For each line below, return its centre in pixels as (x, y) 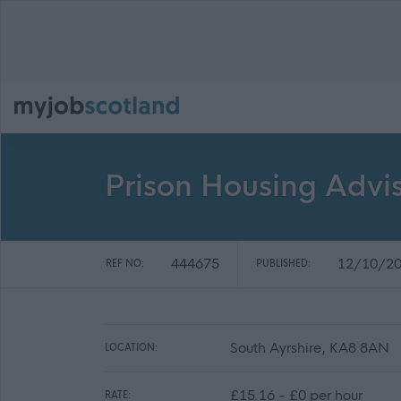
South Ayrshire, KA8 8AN (310, 348)
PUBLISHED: (283, 264)
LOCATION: (131, 348)
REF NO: (125, 264)
